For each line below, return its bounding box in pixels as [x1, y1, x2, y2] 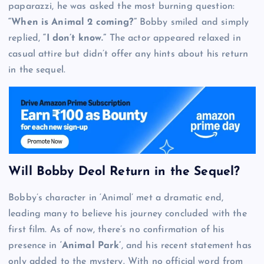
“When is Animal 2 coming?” [8, 17, 137, 27]
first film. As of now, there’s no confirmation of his [8, 225, 225, 235]
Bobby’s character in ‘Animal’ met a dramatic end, [8, 193, 223, 203]
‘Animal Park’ [60, 241, 121, 251]
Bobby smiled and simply [136, 17, 249, 27]
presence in [8, 241, 60, 251]
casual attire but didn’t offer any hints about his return [8, 49, 249, 59]
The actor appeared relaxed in [106, 33, 241, 43]
